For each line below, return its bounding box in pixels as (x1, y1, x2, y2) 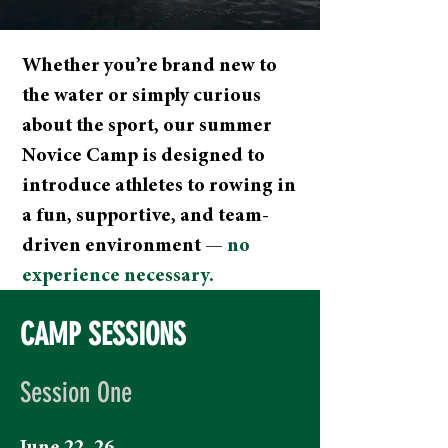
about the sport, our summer (22, 116, 272, 136)
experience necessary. (22, 266, 214, 286)
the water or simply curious (22, 86, 261, 106)
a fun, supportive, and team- (22, 206, 269, 226)
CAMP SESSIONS (20, 316, 186, 353)
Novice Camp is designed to (22, 146, 265, 166)
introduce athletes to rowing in (22, 176, 296, 196)
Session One (20, 376, 132, 409)
